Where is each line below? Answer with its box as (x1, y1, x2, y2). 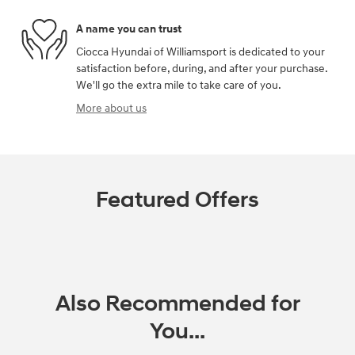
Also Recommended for (55, 290, 300, 318)
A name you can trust (76, 21, 181, 36)
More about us (76, 101, 147, 115)
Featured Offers (96, 186, 259, 214)
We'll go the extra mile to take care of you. (76, 78, 281, 92)
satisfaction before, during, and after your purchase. (76, 62, 327, 75)
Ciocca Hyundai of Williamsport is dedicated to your (76, 45, 325, 59)
